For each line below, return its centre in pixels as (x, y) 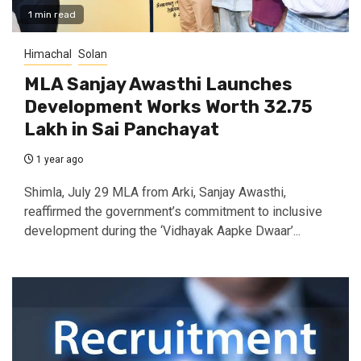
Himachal (48, 54)
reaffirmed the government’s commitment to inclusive (173, 212)
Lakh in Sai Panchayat (122, 130)
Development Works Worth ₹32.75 (168, 107)
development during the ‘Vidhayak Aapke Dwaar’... (162, 231)
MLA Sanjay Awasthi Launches (158, 85)
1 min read (52, 15)
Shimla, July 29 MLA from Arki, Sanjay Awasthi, (155, 193)
